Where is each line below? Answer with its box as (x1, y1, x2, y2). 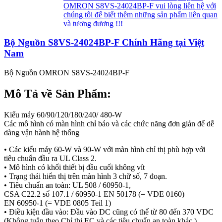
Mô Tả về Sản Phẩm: (4, 87, 111, 100)
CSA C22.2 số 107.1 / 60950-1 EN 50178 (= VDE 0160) (4, 189, 184, 198)
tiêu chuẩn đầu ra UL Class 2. (4, 154, 97, 163)
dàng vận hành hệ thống (4, 128, 79, 137)
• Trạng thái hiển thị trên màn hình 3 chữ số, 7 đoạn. (4, 171, 167, 180)
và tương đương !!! (63, 19, 123, 28)
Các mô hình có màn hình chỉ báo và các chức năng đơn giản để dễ (4, 119, 214, 128)
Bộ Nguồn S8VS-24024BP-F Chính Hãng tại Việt (4, 37, 204, 48)
